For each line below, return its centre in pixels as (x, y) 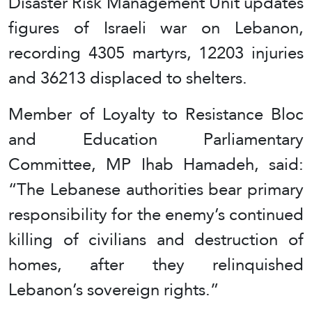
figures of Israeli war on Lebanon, (156, 28)
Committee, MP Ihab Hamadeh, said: (156, 164)
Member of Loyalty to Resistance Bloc (156, 114)
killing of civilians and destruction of (156, 240)
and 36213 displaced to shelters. (128, 78)
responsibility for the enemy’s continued (156, 214)
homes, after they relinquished (156, 265)
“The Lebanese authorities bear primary (156, 189)
